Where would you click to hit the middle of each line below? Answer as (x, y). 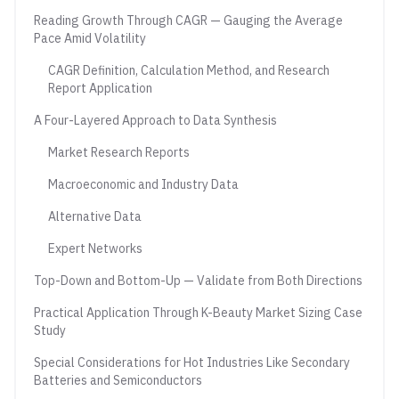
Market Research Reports (119, 152)
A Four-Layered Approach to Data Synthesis (155, 120)
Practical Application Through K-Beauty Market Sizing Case (198, 313)
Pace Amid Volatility (90, 38)
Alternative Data (95, 216)
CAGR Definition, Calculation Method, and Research (189, 70)
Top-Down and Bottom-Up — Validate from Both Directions (198, 281)
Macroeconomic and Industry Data (143, 184)
